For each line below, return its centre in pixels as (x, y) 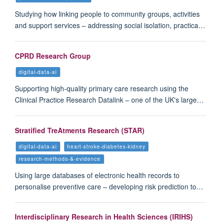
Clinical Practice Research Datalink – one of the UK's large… (109, 99)
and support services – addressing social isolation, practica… (110, 25)
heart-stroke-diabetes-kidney (106, 146)
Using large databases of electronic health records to (97, 175)
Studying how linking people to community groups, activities (107, 14)
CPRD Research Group (53, 55)
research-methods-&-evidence (60, 158)
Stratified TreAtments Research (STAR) (80, 130)
